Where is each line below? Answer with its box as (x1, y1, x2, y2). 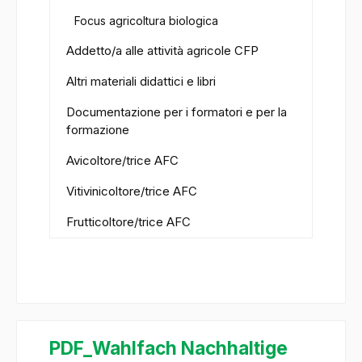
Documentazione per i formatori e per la (66, 104, 287, 120)
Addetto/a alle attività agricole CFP (66, 43, 259, 59)
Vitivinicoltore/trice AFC (66, 183, 197, 200)
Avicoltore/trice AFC (66, 153, 179, 169)
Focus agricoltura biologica (74, 14, 218, 28)
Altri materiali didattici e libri (66, 74, 216, 90)
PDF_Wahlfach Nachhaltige (49, 337, 288, 360)
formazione (66, 122, 129, 138)
